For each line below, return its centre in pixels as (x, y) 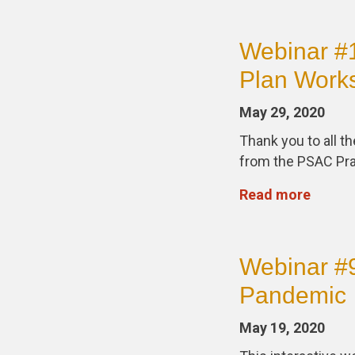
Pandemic (293, 295)
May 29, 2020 (282, 112)
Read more (275, 195)
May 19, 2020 (282, 328)
